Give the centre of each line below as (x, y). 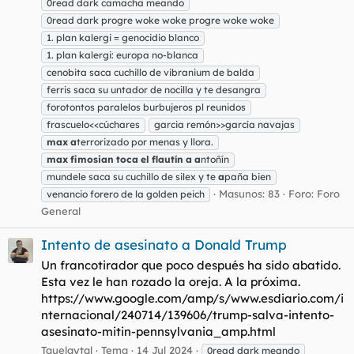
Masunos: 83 (249, 193)
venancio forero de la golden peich (126, 194)
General (61, 211)
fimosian (92, 159)
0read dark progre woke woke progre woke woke (160, 20)
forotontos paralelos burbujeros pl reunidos (146, 107)
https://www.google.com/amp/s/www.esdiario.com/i (192, 298)
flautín (168, 159)
